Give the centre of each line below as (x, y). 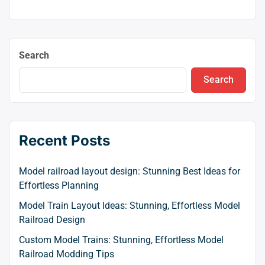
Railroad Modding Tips (67, 254)
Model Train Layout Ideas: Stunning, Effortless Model (130, 205)
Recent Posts (64, 140)
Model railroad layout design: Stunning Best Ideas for (130, 171)
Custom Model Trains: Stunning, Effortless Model (121, 240)
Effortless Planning (59, 185)
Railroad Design (52, 219)
